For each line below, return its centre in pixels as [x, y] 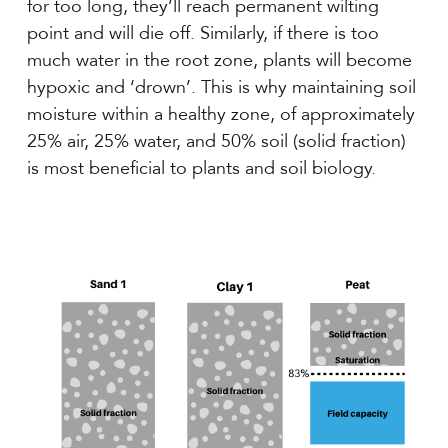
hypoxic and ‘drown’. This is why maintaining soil [221, 87]
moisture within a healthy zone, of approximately [220, 114]
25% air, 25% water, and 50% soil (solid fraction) [216, 141]
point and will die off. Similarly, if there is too [202, 33]
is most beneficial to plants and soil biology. [201, 168]
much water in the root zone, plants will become [219, 60]
